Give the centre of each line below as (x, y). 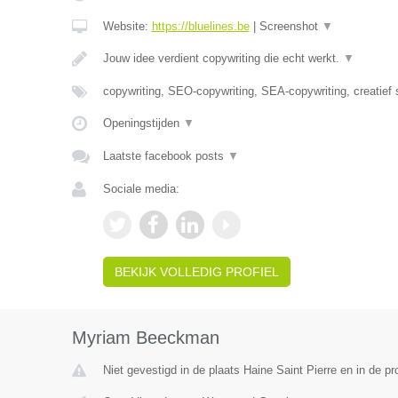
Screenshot (290, 26)
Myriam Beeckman (145, 338)
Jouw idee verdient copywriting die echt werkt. (223, 58)
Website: (127, 26)
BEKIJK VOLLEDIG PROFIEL (196, 272)
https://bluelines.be (200, 26)
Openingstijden (143, 123)
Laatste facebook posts (165, 156)
